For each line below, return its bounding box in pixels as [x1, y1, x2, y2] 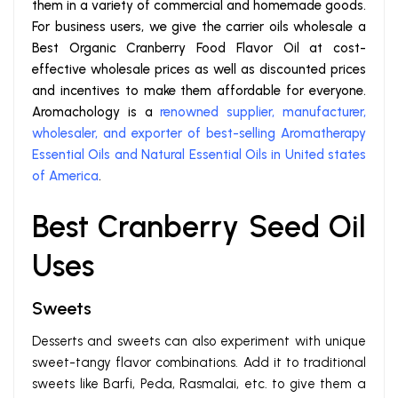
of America [32, 168, 99, 185]
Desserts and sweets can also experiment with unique [32, 333, 366, 350]
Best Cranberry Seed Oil [32, 209, 366, 246]
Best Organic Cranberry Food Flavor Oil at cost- [32, 40, 366, 57]
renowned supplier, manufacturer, [160, 104, 367, 121]
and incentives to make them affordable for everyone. [32, 83, 366, 99]
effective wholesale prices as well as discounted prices [32, 61, 366, 78]
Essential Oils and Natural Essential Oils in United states [32, 147, 366, 163]
